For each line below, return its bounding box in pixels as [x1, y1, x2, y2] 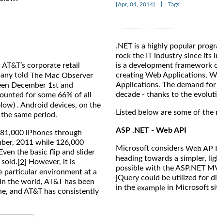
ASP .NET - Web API [116, 126, 186, 135]
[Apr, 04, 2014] [116, 1, 155, 8]
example [137, 184, 165, 192]
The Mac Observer [30, 71, 93, 79]
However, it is [27, 157, 75, 166]
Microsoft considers [116, 144, 186, 153]
